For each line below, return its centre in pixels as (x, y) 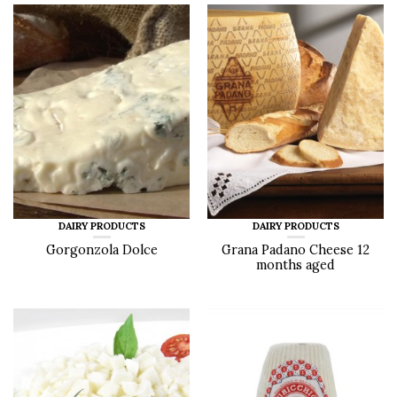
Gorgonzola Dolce (101, 249)
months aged (296, 265)
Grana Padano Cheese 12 (296, 249)
